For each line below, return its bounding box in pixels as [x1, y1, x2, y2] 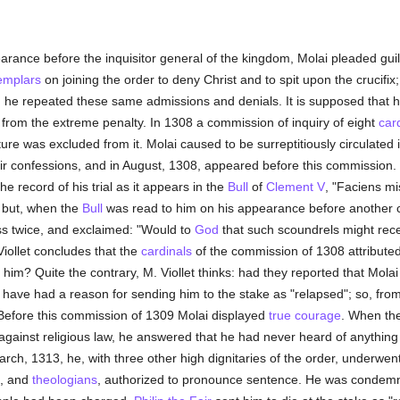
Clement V [265, 179, 325, 194]
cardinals [140, 244, 192, 258]
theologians [31, 372, 97, 387]
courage [294, 308, 341, 322]
